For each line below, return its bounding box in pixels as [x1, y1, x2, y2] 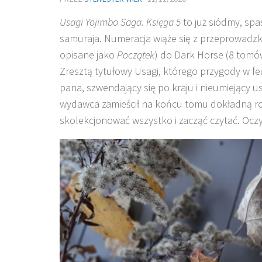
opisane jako [60, 47, 117, 61]
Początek [117, 47, 154, 61]
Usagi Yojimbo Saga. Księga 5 [60, 15, 181, 29]
